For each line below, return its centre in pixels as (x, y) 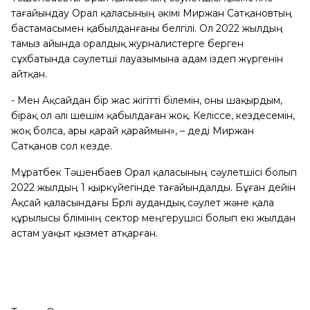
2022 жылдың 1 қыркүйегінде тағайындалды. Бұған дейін (153, 188)
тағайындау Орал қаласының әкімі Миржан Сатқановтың (152, 13)
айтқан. (29, 74)
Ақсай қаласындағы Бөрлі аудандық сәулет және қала (143, 203)
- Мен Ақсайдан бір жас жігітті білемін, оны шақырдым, (147, 100)
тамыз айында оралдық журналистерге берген (127, 44)
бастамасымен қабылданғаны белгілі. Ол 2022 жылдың (147, 28)
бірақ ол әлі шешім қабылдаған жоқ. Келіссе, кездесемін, (153, 116)
